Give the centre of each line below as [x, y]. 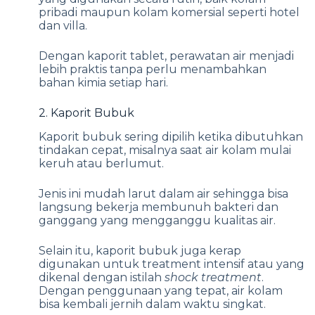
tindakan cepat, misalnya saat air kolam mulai [165, 150]
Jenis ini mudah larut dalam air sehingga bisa [163, 193]
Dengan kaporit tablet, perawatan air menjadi [166, 56]
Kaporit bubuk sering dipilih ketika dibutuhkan [171, 136]
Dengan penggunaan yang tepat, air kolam [161, 290]
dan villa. [63, 25]
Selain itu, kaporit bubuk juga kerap [140, 250]
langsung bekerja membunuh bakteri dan [159, 207]
